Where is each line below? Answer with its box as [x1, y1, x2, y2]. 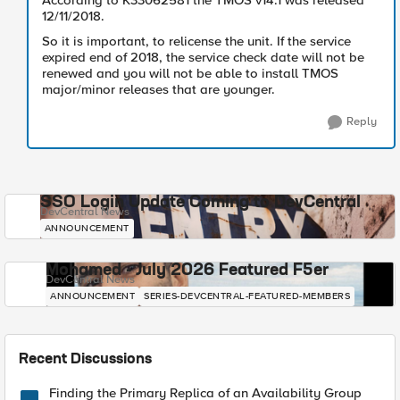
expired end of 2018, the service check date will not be [42, 49, 364, 65]
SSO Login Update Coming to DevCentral [39, 195, 361, 211]
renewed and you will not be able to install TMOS [42, 65, 338, 81]
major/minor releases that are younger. [42, 81, 279, 97]
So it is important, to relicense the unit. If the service [42, 33, 351, 49]
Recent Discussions [19, 353, 152, 367]
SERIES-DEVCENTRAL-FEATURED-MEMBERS [144, 290, 350, 302]
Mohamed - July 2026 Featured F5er [46, 262, 329, 279]
